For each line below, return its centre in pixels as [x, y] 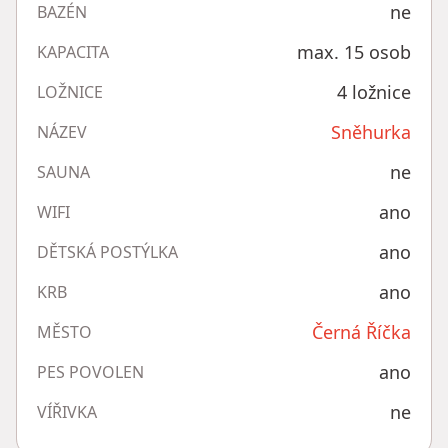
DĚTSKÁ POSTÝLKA [107, 252]
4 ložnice [374, 92]
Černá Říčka [361, 332]
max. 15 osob [354, 52]
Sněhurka [371, 132]
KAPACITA [73, 52]
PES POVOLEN [90, 372]
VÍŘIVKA [67, 412]
